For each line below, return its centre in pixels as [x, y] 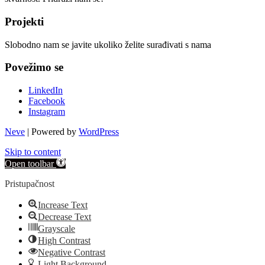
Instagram [47, 112]
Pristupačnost [30, 184]
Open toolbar [29, 164]
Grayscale [56, 229]
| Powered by [52, 132]
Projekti [24, 22]
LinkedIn [46, 91]
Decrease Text [64, 217]
